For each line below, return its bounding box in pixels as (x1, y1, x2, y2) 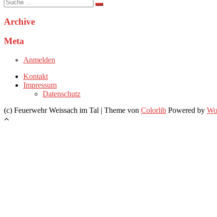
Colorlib (141, 106, 166, 114)
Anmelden (23, 55, 55, 64)
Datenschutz (43, 89, 80, 98)
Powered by (166, 106, 207, 114)
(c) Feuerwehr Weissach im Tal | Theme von (4, 106, 141, 114)
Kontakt (23, 72, 48, 80)
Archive (4, 16, 35, 27)
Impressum (23, 80, 57, 89)
